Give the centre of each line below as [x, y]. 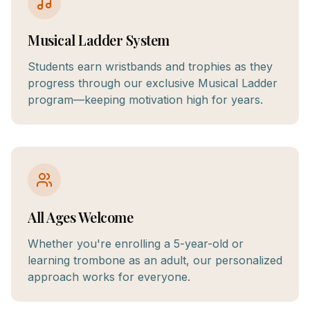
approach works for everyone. [109, 277]
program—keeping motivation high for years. [145, 100]
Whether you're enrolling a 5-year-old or [136, 244]
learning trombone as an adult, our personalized [155, 260]
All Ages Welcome [80, 217]
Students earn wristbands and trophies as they [150, 66]
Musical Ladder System [99, 40]
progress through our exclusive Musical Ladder [153, 83]
